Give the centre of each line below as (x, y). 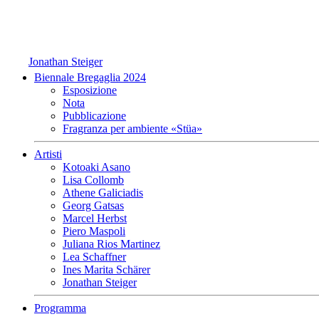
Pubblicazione (94, 115)
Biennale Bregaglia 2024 (90, 77)
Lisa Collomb (93, 179)
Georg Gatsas (93, 205)
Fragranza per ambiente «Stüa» (132, 128)
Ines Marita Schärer (106, 269)
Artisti (48, 154)
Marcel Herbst (95, 218)
